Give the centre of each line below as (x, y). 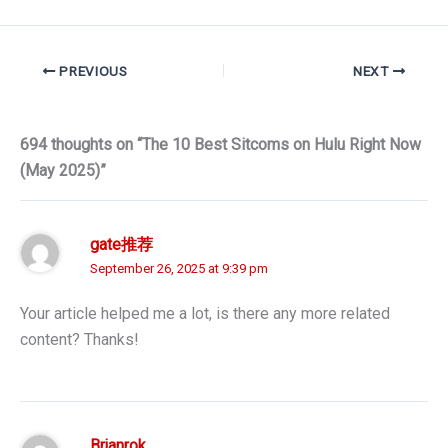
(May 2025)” (63, 170)
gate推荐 (121, 244)
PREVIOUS (91, 70)
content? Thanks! (79, 340)
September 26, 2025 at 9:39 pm (179, 268)
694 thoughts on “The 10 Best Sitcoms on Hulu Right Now (220, 144)
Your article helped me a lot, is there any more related (205, 314)
